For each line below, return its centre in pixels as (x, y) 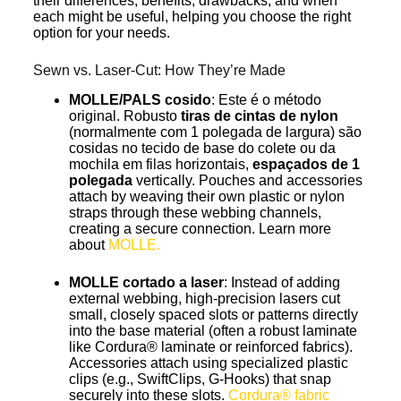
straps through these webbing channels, (195, 213)
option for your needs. (101, 33)
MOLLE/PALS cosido (140, 100)
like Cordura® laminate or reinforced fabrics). (210, 347)
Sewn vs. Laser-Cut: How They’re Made (159, 71)
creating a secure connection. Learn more (200, 229)
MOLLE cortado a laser (146, 283)
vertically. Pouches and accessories (247, 181)
